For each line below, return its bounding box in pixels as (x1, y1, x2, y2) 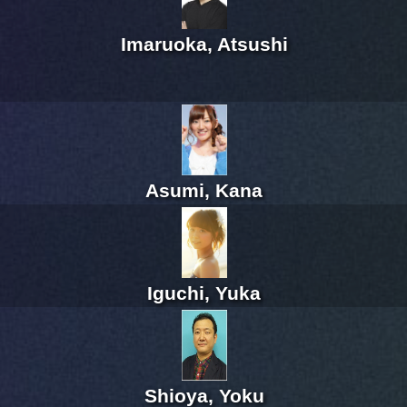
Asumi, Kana (145, 180, 263, 202)
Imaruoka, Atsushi (120, 34, 288, 55)
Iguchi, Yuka (147, 283, 261, 304)
